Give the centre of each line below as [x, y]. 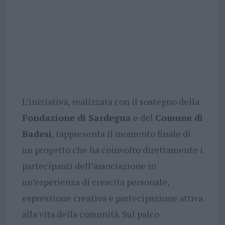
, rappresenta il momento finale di [121, 134]
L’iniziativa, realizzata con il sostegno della [110, 102]
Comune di [179, 118]
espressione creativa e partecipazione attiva [112, 198]
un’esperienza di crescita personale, [95, 182]
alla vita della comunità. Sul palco [90, 214]
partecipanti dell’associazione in [89, 166]
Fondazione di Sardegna [76, 118]
